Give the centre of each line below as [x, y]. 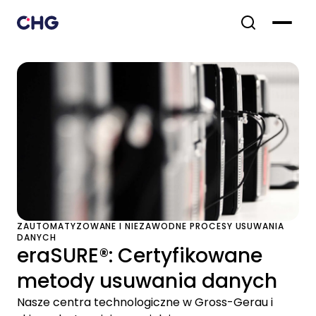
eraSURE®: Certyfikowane [140, 255]
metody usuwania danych [147, 281]
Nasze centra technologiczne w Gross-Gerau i [145, 302]
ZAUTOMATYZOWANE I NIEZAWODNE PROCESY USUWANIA [151, 226]
